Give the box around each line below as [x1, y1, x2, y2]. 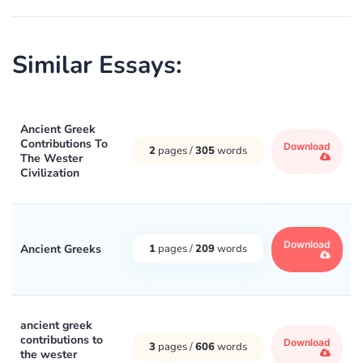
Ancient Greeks [20, 241, 101, 257]
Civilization [20, 164, 79, 181]
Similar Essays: [12, 48, 181, 82]
